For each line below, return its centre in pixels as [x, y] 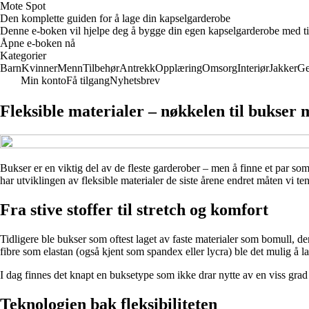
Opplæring [179, 68]
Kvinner [39, 68]
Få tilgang [88, 80]
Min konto [43, 80]
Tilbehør [101, 68]
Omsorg [220, 68]
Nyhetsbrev [135, 80]
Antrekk [137, 68]
